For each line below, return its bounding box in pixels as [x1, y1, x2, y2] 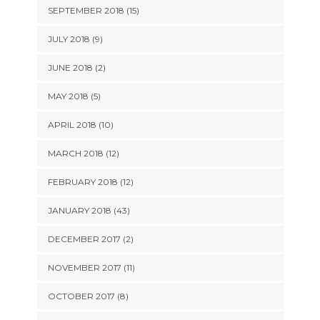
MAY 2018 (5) [47, 91, 101, 101]
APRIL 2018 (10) [47, 119, 114, 130]
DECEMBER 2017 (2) [47, 234, 134, 244]
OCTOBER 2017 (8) [47, 291, 129, 301]
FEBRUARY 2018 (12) [47, 176, 134, 187]
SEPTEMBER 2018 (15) [47, 5, 139, 16]
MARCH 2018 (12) [47, 148, 119, 159]
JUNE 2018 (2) [47, 62, 106, 73]
